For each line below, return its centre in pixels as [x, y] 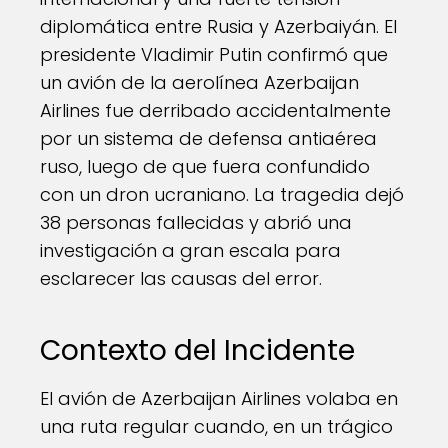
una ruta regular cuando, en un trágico [216, 426]
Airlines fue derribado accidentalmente [215, 110]
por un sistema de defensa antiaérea [208, 138]
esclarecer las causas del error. [181, 278]
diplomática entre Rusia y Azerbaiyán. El [218, 26]
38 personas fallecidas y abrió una [196, 222]
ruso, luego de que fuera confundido [205, 166]
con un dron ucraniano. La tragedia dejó [222, 194]
